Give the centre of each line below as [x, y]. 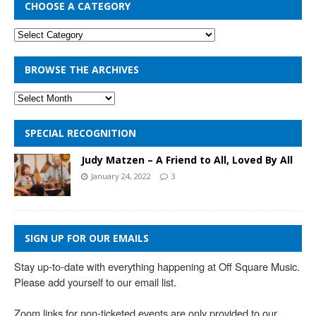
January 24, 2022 [121, 176]
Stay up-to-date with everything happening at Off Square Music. [157, 267]
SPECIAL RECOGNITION [80, 133]
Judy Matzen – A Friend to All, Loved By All [187, 159]
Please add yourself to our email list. [95, 282]
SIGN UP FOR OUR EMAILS [87, 238]
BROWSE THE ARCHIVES [82, 69]
